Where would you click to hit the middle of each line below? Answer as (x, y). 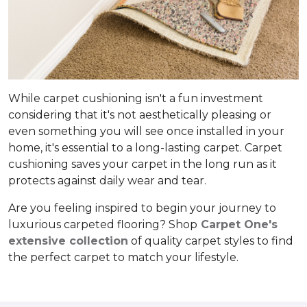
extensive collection (68, 241)
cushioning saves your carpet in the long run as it (143, 164)
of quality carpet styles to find (211, 241)
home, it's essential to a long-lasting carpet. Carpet (145, 148)
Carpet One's (239, 225)
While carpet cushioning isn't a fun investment (136, 99)
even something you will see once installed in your (146, 132)
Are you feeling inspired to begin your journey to (142, 208)
